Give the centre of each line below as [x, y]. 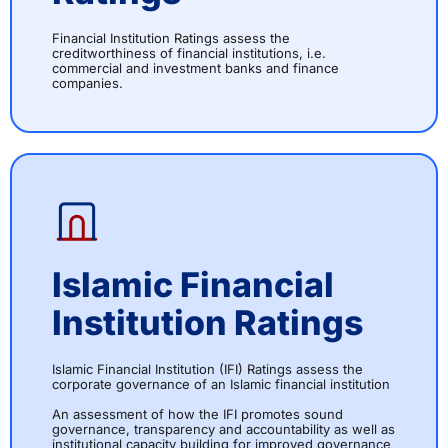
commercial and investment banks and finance [195, 68]
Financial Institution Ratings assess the [171, 38]
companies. [87, 83]
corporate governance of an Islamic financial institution [221, 384]
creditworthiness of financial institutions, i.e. [189, 53]
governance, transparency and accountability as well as [223, 429]
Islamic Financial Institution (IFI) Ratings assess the [207, 369]
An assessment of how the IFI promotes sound [197, 414]
